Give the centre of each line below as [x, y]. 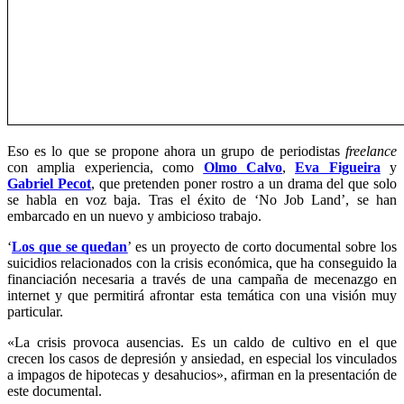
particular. [35, 311]
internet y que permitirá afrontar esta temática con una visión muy [202, 295]
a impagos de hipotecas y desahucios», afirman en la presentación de [202, 374]
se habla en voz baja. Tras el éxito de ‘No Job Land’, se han [202, 199]
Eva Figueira [338, 167]
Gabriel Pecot [49, 183]
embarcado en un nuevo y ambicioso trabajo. [134, 216]
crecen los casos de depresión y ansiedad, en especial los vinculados [202, 358]
